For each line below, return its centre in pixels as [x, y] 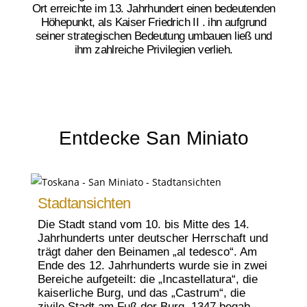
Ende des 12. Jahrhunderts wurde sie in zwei [152, 265]
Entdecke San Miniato [153, 138]
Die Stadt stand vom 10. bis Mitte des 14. [144, 224]
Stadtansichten [84, 203]
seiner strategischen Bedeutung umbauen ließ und [153, 36]
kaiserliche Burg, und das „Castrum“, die [142, 293]
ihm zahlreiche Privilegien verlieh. [153, 50]
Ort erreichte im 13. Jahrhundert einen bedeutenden [153, 9]
